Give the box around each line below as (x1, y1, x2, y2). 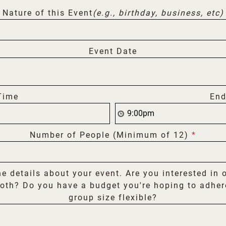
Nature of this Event (2, 8, 93, 18)
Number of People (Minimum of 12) (30, 130, 192, 140)
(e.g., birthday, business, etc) (92, 8, 224, 18)
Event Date (89, 46, 137, 56)
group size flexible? (69, 193, 157, 202)
